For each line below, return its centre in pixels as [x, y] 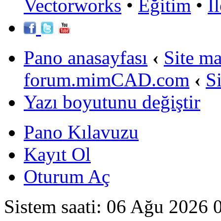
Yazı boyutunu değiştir [112, 102]
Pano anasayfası [86, 58]
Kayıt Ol [57, 154]
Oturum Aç [67, 177]
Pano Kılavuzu [81, 132]
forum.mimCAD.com [107, 80]
